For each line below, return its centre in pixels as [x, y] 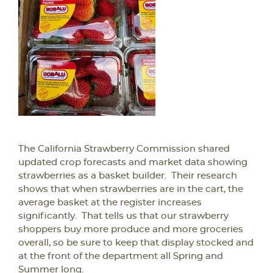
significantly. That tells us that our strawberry [123, 216]
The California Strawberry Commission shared [124, 149]
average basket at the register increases [110, 203]
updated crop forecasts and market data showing [133, 162]
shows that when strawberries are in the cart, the [131, 189]
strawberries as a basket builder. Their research [128, 176]
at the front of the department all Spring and [121, 256]
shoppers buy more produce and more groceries [131, 229]
